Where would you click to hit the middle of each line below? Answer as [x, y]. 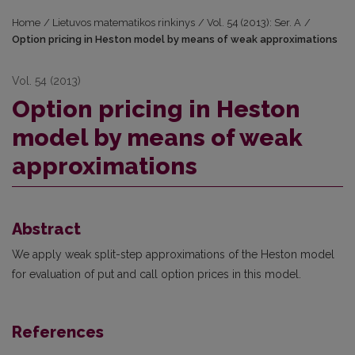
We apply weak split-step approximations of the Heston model [173, 255]
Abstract [46, 229]
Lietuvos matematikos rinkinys [124, 23]
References [58, 332]
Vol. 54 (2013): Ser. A [254, 23]
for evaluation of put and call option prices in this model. [157, 275]
